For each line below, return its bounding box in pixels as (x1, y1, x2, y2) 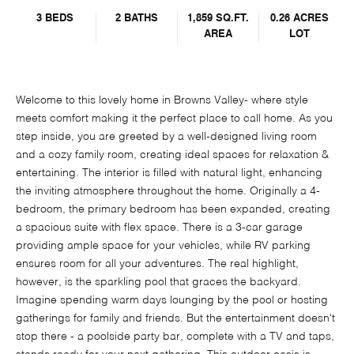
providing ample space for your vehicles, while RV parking (16, 240, 311, 252)
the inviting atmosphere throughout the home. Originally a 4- (16, 186, 320, 198)
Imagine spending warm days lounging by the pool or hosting (16, 295, 328, 307)
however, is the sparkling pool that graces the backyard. (16, 277, 301, 288)
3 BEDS (36, 13, 73, 24)
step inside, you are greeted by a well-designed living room (16, 131, 317, 143)
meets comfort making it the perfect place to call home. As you (16, 113, 333, 125)
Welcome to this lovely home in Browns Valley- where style (16, 95, 308, 107)
